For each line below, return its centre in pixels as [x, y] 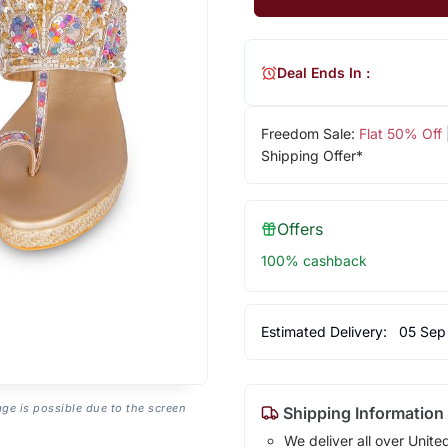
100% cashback [313, 261]
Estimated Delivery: [325, 332]
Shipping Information [361, 413]
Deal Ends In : [323, 72]
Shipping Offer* [311, 156]
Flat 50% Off [400, 134]
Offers [299, 229]
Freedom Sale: [309, 134]
